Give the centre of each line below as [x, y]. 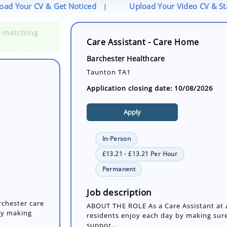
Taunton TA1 [109, 72]
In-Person [117, 139]
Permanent [119, 169]
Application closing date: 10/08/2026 [150, 88]
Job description [119, 192]
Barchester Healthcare [126, 58]
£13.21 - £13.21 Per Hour [140, 154]
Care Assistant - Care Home [143, 42]
